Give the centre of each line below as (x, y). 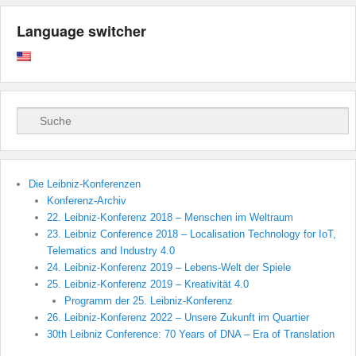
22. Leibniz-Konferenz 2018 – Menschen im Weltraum (170, 218)
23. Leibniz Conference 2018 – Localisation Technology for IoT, (191, 234)
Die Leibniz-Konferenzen (85, 184)
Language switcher (81, 31)
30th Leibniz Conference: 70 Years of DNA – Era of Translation (190, 335)
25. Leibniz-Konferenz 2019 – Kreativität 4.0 (147, 284)
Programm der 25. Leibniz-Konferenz (149, 301)
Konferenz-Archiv (86, 201)
